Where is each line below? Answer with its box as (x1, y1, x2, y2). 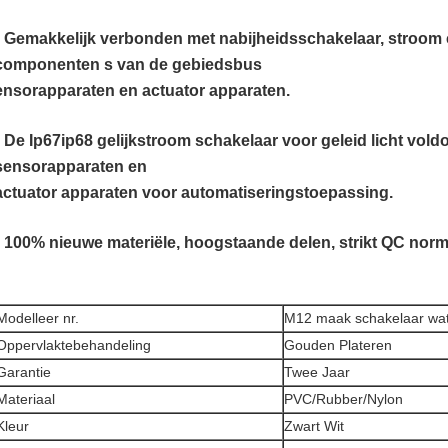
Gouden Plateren (284, 336, 392, 353)
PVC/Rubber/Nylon (284, 390, 403, 407)
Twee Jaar (284, 363, 350, 380)
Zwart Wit (284, 417, 344, 434)
